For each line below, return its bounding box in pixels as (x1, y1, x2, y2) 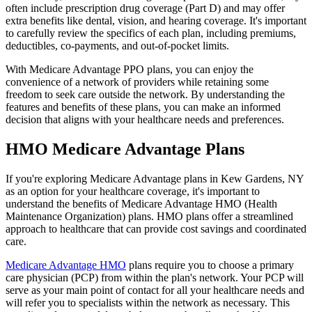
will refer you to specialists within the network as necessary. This (6, 296, 290, 309)
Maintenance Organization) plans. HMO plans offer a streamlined (6, 210, 293, 222)
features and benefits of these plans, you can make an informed (6, 100, 281, 113)
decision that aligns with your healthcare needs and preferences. (6, 113, 284, 125)
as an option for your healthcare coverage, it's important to (6, 185, 260, 197)
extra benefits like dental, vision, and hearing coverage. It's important (6, 14, 306, 26)
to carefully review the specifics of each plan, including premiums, (6, 26, 296, 39)
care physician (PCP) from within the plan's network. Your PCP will (6, 271, 304, 283)
